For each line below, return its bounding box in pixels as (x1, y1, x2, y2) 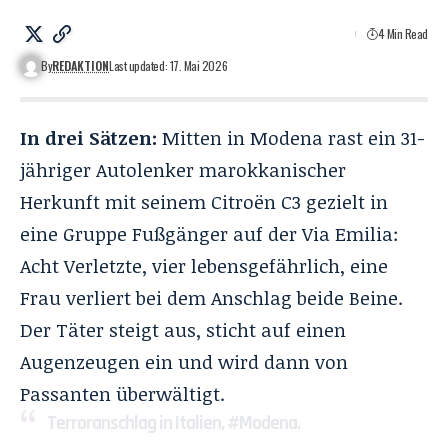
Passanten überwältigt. (20, 380, 225, 407)
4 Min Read (377, 24, 428, 42)
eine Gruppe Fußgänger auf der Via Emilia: (20, 220, 399, 247)
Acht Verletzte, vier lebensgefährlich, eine (20, 252, 388, 279)
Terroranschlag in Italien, (47, 410, 227, 436)
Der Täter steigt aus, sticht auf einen (20, 316, 346, 343)
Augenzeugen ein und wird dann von (20, 348, 348, 375)
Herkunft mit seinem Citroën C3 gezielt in (20, 188, 388, 215)
